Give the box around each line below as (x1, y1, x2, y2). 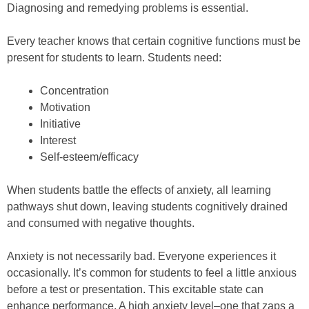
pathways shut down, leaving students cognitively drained (7, 201, 288, 213)
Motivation (40, 101, 90, 114)
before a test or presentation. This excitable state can (7, 283, 263, 296)
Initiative (40, 118, 81, 130)
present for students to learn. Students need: (7, 52, 221, 64)
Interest (40, 134, 76, 147)
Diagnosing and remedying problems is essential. (7, 2, 248, 14)
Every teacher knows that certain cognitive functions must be (7, 35, 301, 48)
